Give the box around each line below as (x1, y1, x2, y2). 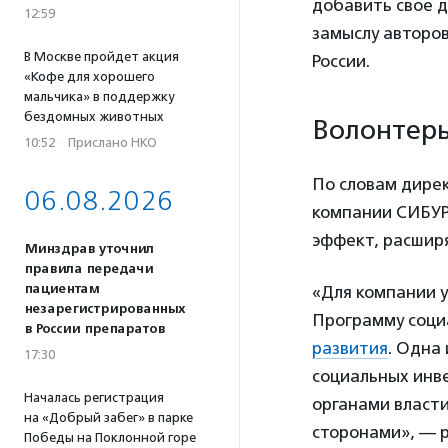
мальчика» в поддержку (24, 89, 174, 104)
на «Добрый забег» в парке (24, 410, 193, 425)
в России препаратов (24, 321, 165, 337)
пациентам (24, 281, 99, 297)
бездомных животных (24, 109, 164, 124)
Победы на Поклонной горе (24, 430, 196, 445)
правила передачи (24, 261, 153, 277)
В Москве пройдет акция (24, 49, 179, 64)
